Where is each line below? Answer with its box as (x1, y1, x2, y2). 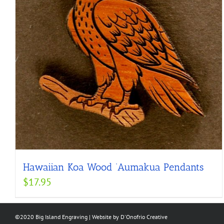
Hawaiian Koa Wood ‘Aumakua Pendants (23, 161, 203, 173)
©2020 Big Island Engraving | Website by (15, 213, 120, 221)
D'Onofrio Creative (120, 213, 167, 221)
